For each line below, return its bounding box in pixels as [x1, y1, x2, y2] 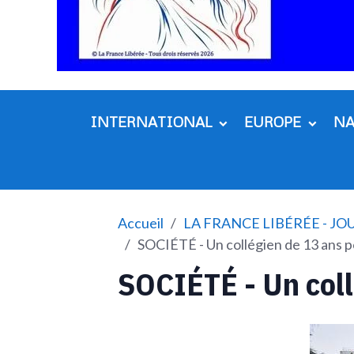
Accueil [118, 213, 164, 232]
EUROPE [243, 113, 305, 130]
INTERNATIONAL [89, 113, 216, 130]
